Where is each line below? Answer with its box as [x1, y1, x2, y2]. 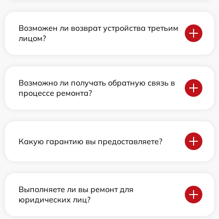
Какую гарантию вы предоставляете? [19, 136, 162, 146]
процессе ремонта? [19, 88, 92, 98]
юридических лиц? [19, 195, 90, 205]
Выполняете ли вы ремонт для [19, 184, 133, 195]
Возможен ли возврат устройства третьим [19, 23, 178, 33]
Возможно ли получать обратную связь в [19, 78, 175, 88]
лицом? [19, 33, 46, 44]
